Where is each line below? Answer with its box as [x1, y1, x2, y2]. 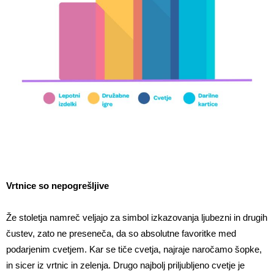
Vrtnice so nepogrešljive [6, 180, 109, 191]
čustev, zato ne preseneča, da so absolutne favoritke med [6, 228, 236, 239]
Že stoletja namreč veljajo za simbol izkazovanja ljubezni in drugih [6, 212, 267, 223]
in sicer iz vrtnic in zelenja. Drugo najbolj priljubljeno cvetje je [6, 260, 245, 271]
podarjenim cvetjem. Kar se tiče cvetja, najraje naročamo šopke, [6, 244, 262, 255]
